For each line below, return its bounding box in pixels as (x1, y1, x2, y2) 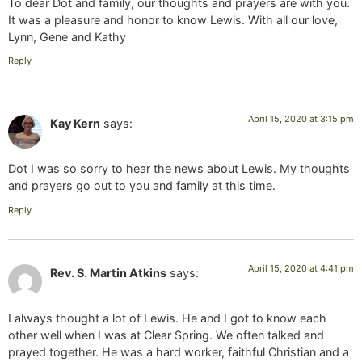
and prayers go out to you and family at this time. (8, 179, 276, 193)
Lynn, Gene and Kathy (8, 29, 126, 44)
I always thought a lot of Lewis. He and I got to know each (8, 311, 326, 326)
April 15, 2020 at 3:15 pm (248, 112, 354, 124)
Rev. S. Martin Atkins (50, 265, 166, 280)
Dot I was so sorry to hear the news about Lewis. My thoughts (8, 162, 350, 176)
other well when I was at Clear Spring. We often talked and (8, 328, 324, 343)
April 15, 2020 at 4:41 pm (248, 262, 354, 274)
